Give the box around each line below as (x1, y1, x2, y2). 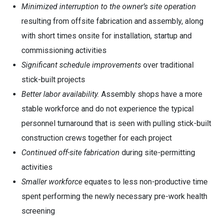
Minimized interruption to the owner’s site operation (21, 2, 196, 11)
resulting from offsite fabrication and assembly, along (21, 17, 203, 26)
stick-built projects (21, 75, 85, 84)
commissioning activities (21, 46, 107, 55)
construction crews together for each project (21, 133, 172, 143)
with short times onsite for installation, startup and (21, 31, 192, 40)
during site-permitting (120, 148, 195, 157)
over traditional (141, 60, 194, 70)
